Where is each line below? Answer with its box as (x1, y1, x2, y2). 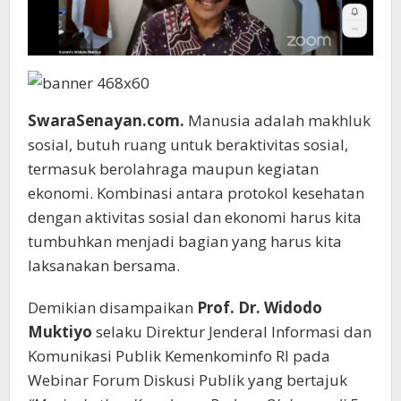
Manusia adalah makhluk (188, 109, 371, 131)
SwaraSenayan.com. (28, 109, 188, 131)
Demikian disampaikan (28, 296, 197, 318)
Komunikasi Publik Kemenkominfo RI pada (28, 345, 330, 366)
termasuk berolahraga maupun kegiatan (28, 158, 319, 179)
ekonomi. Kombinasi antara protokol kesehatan (28, 182, 364, 203)
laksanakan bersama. (28, 254, 180, 276)
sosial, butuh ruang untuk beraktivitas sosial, (28, 133, 348, 155)
